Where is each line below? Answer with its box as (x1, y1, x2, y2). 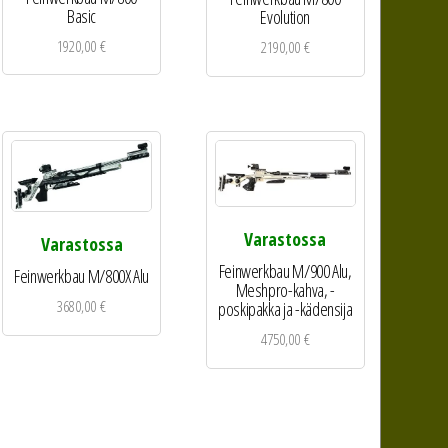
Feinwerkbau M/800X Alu (13, 264, 150, 289)
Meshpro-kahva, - (235, 278, 335, 303)
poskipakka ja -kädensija (218, 297, 353, 322)
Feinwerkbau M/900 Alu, (218, 259, 352, 284)
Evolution (260, 5, 311, 30)
